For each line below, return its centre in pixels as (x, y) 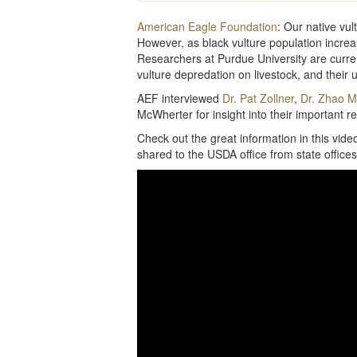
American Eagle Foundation (207, 26)
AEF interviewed (180, 98)
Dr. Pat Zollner (258, 98)
